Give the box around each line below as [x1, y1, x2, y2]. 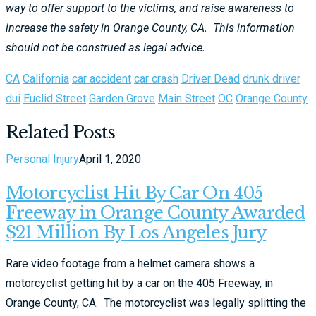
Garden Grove [89, 92, 155, 105]
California [23, 72, 69, 85]
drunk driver [243, 72, 300, 85]
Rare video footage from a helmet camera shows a [6, 256, 255, 270]
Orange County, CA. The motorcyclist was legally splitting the [6, 296, 306, 310]
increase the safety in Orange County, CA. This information [6, 21, 295, 35]
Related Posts [6, 121, 116, 142]
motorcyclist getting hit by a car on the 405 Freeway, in [6, 276, 273, 290]
